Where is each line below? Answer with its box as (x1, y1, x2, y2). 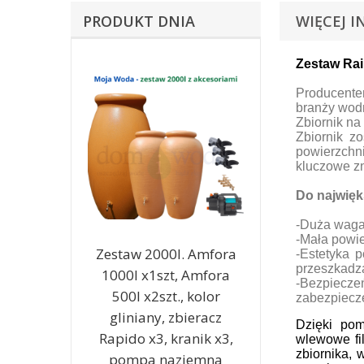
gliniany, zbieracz (110, 308, 222, 327)
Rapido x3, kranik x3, (98, 329, 233, 348)
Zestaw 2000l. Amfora (95, 245, 236, 263)
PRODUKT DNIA (83, 11, 195, 31)
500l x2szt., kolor (111, 287, 220, 305)
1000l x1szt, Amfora (102, 266, 230, 284)
